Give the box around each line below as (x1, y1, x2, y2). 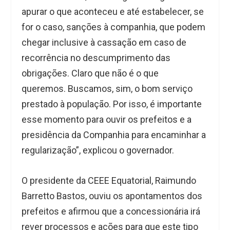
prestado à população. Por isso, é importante (22, 99, 202, 110)
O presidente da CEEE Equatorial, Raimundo (22, 175, 197, 186)
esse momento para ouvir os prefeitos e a (22, 114, 192, 125)
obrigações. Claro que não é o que (22, 68, 159, 79)
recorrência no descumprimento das (22, 52, 171, 64)
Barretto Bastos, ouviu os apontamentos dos (22, 190, 203, 201)
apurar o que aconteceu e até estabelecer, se (22, 6, 204, 17)
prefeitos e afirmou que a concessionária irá (22, 205, 201, 217)
